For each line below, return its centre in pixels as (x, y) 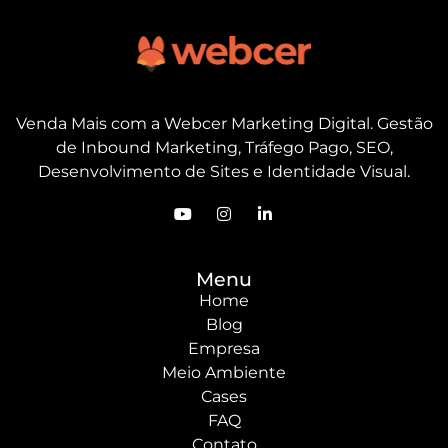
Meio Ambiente (224, 373)
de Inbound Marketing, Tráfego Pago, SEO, (224, 147)
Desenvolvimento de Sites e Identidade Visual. (224, 171)
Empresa (224, 349)
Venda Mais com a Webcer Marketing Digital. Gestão (224, 123)
